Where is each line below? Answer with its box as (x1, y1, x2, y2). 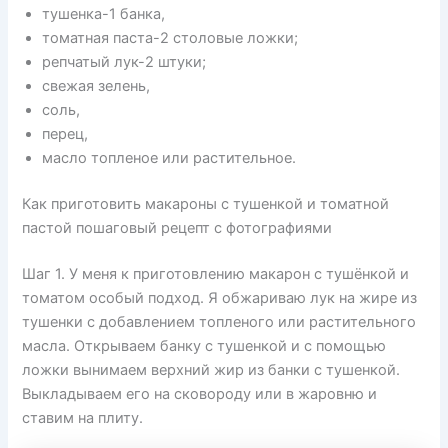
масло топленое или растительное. (42, 148, 297, 167)
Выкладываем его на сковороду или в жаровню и (22, 384, 378, 403)
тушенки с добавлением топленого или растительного (22, 312, 417, 331)
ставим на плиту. (22, 408, 144, 427)
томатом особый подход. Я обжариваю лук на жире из (22, 288, 418, 307)
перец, (42, 124, 89, 143)
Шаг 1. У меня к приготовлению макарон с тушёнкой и (22, 264, 410, 283)
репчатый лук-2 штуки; (42, 52, 207, 71)
